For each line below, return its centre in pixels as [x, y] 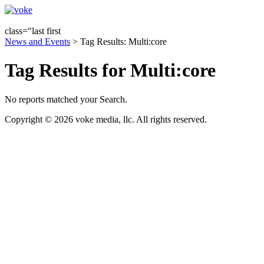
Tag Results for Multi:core [110, 70]
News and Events [37, 42]
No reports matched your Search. [66, 99]
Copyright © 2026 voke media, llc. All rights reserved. [106, 119]
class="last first [33, 31]
